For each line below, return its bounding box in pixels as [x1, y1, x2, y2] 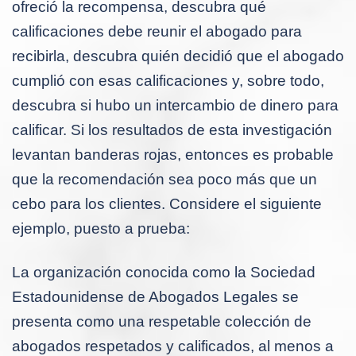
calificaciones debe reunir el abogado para [12, 22, 302, 40]
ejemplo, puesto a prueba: [12, 219, 190, 237]
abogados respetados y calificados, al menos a [12, 337, 334, 354]
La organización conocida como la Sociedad [12, 263, 315, 281]
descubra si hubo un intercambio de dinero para [12, 96, 339, 114]
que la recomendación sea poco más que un [12, 170, 317, 188]
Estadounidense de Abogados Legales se [12, 288, 299, 305]
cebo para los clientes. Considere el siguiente [12, 195, 322, 212]
